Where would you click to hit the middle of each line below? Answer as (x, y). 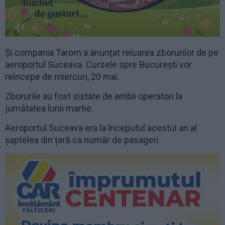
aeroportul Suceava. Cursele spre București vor (98, 65)
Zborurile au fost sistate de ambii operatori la (94, 96)
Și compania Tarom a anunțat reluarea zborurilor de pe (112, 53)
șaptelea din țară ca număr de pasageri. (83, 140)
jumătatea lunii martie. (49, 108)
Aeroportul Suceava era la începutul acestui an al (101, 128)
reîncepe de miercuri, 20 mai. (62, 77)
